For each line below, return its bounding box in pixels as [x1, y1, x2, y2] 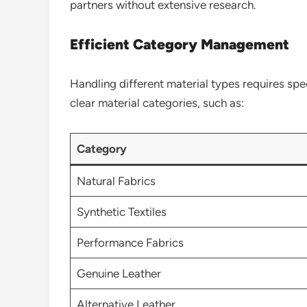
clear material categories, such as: [70, 95, 244, 110]
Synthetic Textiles [76, 204, 167, 219]
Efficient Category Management [70, 35, 289, 53]
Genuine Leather [76, 266, 161, 280]
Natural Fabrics [76, 173, 156, 188]
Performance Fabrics [76, 235, 184, 249]
